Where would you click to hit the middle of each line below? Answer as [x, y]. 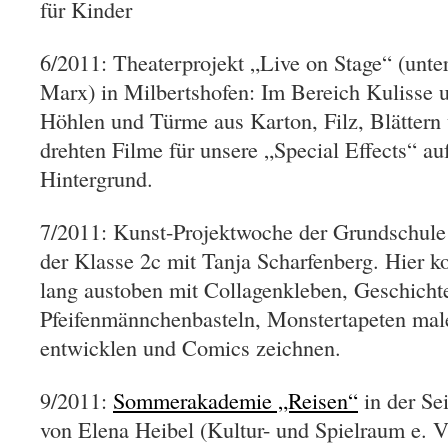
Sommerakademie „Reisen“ [235, 400]
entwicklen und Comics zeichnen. [190, 347]
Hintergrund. [96, 178]
